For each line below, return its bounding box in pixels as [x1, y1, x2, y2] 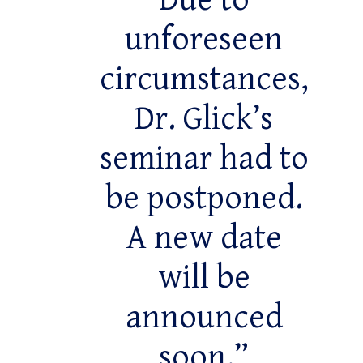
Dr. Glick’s [135, 100, 274, 139]
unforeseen [125, 20, 284, 60]
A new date [126, 219, 282, 258]
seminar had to [99, 139, 309, 179]
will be [157, 258, 250, 298]
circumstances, [99, 60, 309, 100]
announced [125, 298, 283, 338]
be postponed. [105, 179, 303, 219]
